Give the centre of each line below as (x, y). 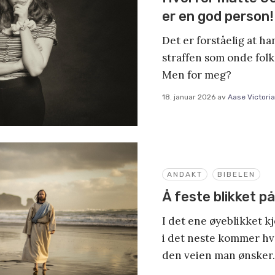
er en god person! (218, 17)
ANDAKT (185, 174)
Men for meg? (197, 75)
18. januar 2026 (189, 97)
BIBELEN (236, 174)
